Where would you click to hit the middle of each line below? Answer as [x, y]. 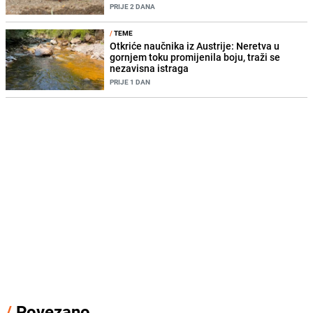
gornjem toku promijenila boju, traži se [195, 57]
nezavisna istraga [150, 68]
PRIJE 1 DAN [130, 82]
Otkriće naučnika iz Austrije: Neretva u [195, 46]
